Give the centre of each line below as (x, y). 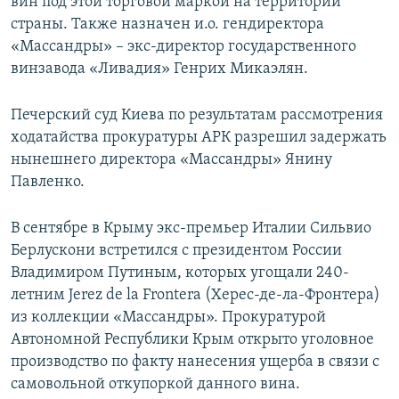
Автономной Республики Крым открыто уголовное (192, 339)
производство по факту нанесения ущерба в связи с (195, 362)
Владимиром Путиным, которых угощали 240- (180, 273)
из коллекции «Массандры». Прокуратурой (168, 317)
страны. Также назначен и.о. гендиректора (167, 24)
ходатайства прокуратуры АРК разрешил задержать (199, 137)
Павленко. (48, 182)
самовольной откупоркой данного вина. (155, 384)
